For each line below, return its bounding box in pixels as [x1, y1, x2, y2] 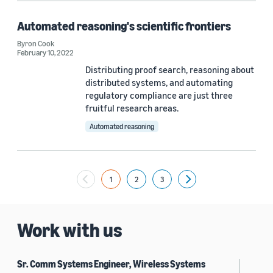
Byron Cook [17, 38, 54, 48]
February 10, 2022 [17, 48, 74, 57]
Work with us [17, 218, 122, 241]
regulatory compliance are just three [85, 90, 233, 101]
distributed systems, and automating [85, 77, 233, 88]
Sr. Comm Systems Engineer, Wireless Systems [17, 258, 205, 270]
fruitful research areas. [85, 102, 179, 113]
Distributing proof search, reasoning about [85, 64, 254, 75]
